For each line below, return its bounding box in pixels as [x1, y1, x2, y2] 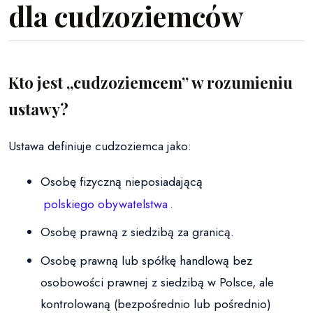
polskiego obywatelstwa [43, 194, 168, 213]
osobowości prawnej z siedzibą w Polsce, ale [41, 273, 275, 292]
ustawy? [8, 99, 68, 120]
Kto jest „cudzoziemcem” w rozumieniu [8, 72, 293, 94]
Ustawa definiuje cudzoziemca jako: [8, 137, 191, 156]
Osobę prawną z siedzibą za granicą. [41, 223, 235, 242]
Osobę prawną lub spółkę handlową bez [41, 252, 253, 270]
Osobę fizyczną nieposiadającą [41, 173, 203, 191]
